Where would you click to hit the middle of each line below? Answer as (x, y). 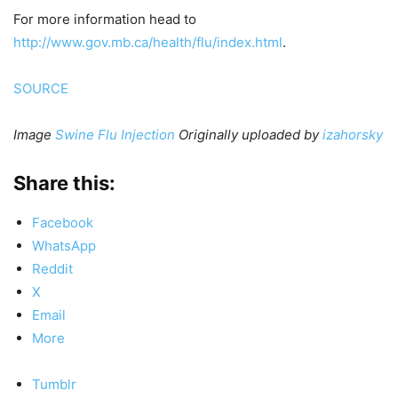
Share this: (64, 183)
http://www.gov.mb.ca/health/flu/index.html (148, 43)
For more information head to (105, 20)
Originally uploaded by (249, 135)
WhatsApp (64, 246)
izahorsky (353, 135)
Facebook (63, 223)
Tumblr (54, 385)
